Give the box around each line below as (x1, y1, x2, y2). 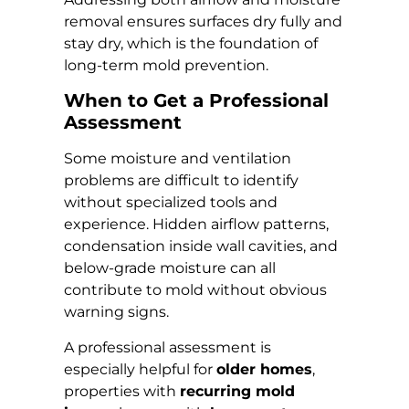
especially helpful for (64, 360, 216, 378)
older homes (216, 360, 312, 378)
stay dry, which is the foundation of (64, 34, 318, 52)
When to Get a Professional (64, 89, 329, 112)
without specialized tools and (64, 194, 278, 212)
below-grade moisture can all (64, 259, 276, 278)
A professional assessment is (64, 338, 271, 356)
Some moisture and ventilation (64, 150, 291, 168)
